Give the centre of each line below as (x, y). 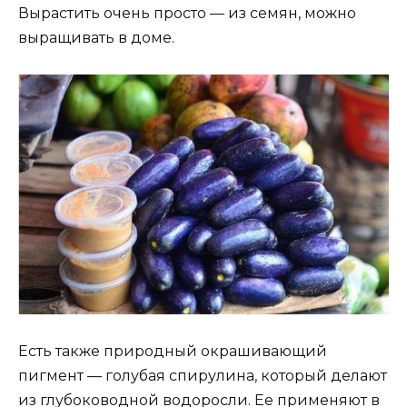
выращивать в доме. (96, 37)
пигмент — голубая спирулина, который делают (203, 376)
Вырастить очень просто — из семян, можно (187, 13)
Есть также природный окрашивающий (173, 352)
